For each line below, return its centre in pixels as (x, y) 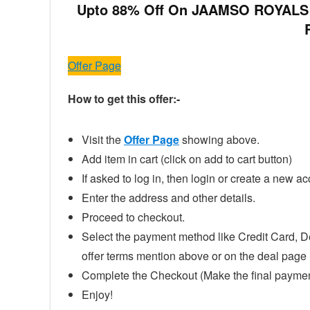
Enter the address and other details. (168, 197)
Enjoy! (97, 294)
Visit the (103, 139)
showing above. (221, 139)
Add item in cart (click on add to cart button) (187, 158)
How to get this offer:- (124, 98)
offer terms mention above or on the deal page (194, 255)
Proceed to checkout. (133, 217)
